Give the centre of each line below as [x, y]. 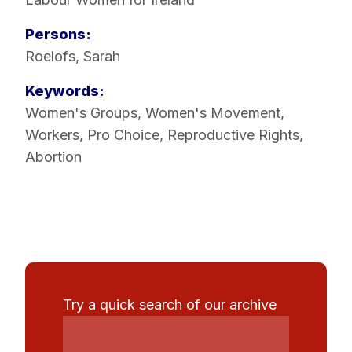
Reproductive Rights [233, 135]
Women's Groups [81, 113]
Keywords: [65, 91]
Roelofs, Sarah [73, 57]
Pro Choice [123, 135]
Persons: [58, 35]
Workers [52, 135]
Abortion [53, 157]
